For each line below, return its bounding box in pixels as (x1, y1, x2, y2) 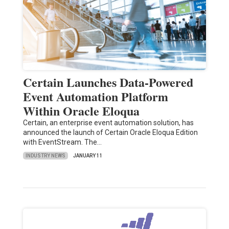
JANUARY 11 (73, 153, 103, 159)
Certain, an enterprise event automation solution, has (22, 119, 194, 127)
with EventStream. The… (22, 138, 102, 147)
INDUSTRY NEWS (25, 152, 65, 158)
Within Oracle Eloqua (22, 102, 140, 120)
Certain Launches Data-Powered (22, 73, 193, 91)
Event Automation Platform (22, 87, 168, 106)
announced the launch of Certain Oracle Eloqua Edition (22, 128, 198, 137)
